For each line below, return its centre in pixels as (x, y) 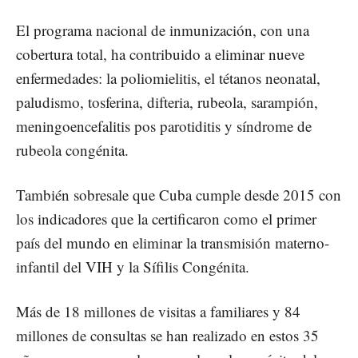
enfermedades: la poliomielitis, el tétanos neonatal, (168, 78)
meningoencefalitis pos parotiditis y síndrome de (164, 125)
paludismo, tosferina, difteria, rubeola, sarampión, (167, 101)
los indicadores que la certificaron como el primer (166, 218)
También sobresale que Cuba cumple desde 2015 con (179, 194)
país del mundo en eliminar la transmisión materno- (173, 242)
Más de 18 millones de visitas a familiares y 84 (158, 311)
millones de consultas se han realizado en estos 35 (167, 335)
